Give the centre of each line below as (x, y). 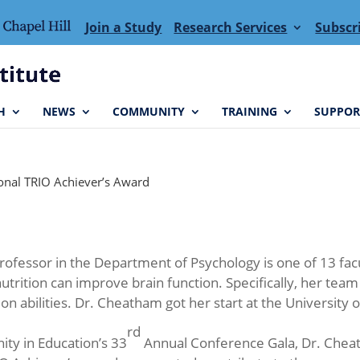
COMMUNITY (148, 111)
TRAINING (249, 111)
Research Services (231, 27)
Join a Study (124, 27)
